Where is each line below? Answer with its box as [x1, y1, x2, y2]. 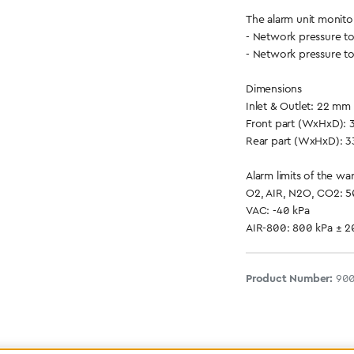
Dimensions [246, 81, 302, 96]
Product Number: [246, 270, 336, 286]
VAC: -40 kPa [246, 202, 310, 218]
